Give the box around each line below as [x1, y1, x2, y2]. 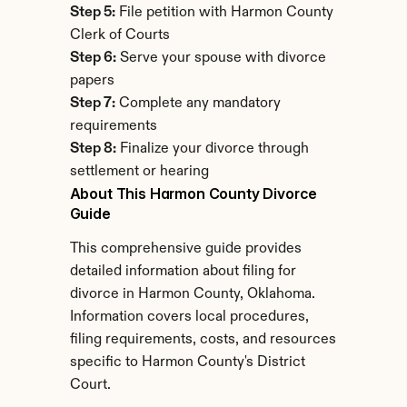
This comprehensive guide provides [69, 242, 302, 256]
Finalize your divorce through [115, 142, 309, 156]
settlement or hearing [69, 164, 209, 179]
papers [69, 74, 114, 88]
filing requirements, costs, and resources [69, 333, 336, 347]
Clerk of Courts [69, 28, 170, 43]
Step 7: [69, 96, 115, 111]
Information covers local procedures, [69, 310, 309, 324]
